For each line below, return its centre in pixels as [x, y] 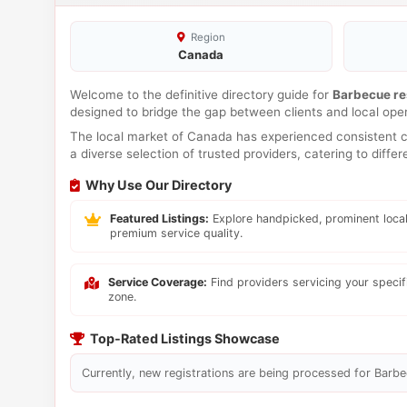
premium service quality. [176, 233]
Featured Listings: [159, 218]
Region [206, 37]
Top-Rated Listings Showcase [185, 338]
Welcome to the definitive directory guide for [201, 94]
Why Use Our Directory [159, 185]
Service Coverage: [158, 282]
